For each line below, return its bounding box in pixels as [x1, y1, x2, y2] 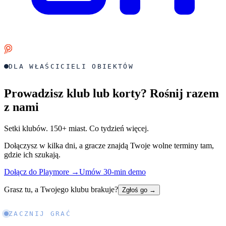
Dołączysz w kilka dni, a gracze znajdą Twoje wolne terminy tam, [4, 141, 214, 150]
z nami [4, 100, 39, 114]
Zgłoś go [122, 186, 149, 194]
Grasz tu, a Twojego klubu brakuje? [4, 185, 118, 194]
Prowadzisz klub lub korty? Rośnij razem [4, 86, 219, 100]
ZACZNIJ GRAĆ [9, 209, 72, 217]
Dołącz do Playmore [4, 167, 71, 176]
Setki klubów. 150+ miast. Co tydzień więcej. [4, 124, 149, 133]
